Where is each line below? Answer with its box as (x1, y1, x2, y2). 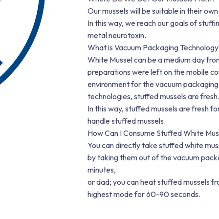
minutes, (88, 165, 116, 175)
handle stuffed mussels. (88, 116, 166, 126)
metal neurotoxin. (88, 30, 147, 40)
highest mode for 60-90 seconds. (88, 189, 201, 199)
